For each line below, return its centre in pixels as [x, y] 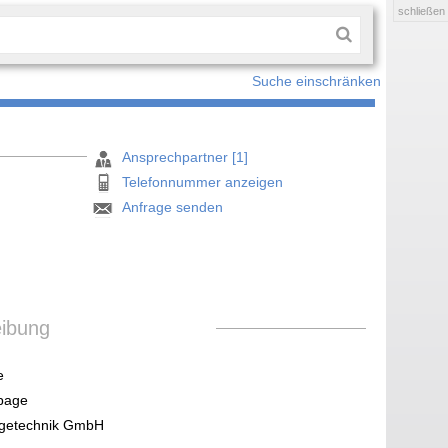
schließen [421, 11]
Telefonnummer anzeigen [203, 182]
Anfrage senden [173, 207]
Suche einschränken [316, 81]
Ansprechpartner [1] [185, 157]
